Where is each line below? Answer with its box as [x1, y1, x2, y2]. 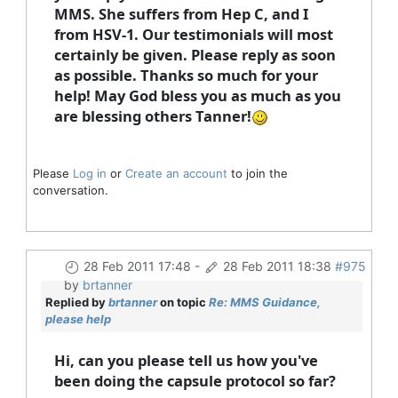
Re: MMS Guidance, [208, 294, 321, 309]
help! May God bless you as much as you [53, 84, 341, 106]
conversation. [32, 182, 108, 197]
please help [44, 311, 111, 326]
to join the [227, 165, 288, 180]
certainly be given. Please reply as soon [53, 44, 336, 65]
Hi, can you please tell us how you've [53, 349, 318, 370]
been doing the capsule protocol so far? [53, 370, 336, 391]
